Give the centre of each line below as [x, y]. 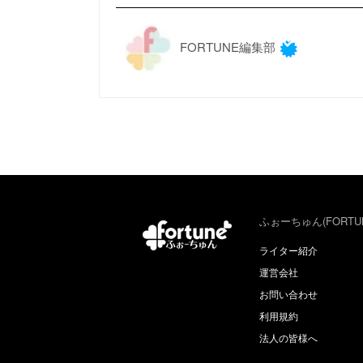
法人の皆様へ [289, 337]
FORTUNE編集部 [226, 46]
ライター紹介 [289, 250]
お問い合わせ [289, 293]
